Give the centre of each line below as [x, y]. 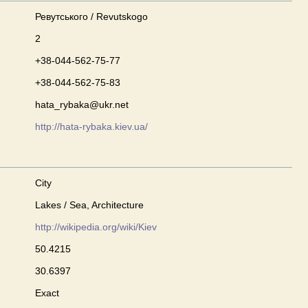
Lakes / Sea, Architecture [89, 205]
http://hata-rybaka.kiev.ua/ [91, 126]
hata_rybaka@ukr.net [82, 104]
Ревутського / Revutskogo [91, 16]
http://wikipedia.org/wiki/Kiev [96, 227]
